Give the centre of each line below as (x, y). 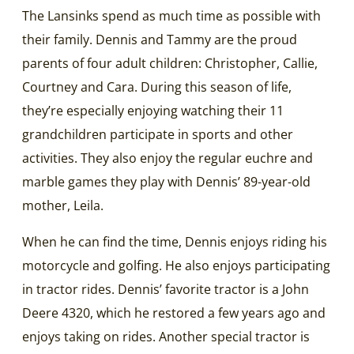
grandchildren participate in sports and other (158, 134)
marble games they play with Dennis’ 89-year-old (166, 181)
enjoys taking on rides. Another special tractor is (166, 336)
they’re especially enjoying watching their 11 (153, 110)
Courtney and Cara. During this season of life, (157, 87)
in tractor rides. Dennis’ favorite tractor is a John (166, 289)
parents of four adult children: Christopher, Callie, (170, 63)
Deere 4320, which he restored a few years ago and (174, 313)
